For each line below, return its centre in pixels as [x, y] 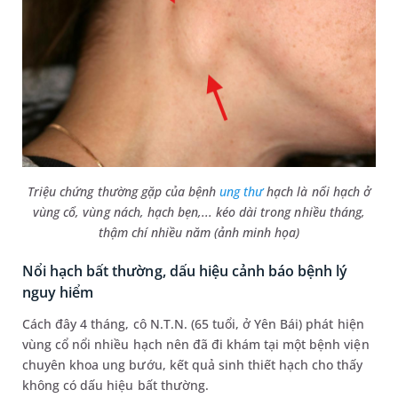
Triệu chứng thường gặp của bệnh [124, 191]
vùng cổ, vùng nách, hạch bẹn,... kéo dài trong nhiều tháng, [199, 211]
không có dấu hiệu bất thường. [115, 385]
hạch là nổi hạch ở [317, 191]
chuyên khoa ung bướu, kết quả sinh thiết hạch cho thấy [193, 364]
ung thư [242, 191]
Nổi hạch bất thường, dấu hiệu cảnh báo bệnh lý [185, 271]
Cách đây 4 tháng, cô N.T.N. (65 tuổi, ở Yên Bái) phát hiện [193, 323]
